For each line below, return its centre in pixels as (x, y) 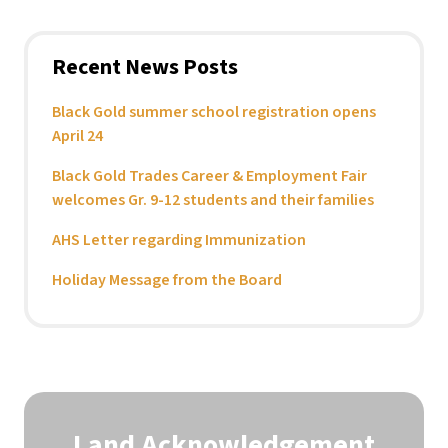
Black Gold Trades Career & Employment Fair (209, 176)
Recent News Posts (145, 67)
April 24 (77, 136)
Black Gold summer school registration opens (214, 112)
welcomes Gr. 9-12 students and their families (213, 200)
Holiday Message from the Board (167, 280)
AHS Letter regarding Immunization (179, 240)
